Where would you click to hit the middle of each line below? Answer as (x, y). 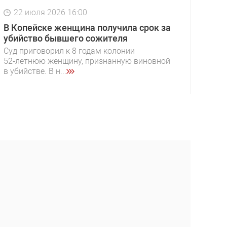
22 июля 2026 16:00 (50, 13)
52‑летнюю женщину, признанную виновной (87, 61)
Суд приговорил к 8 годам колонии (69, 51)
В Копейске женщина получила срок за (87, 28)
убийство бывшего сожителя (66, 39)
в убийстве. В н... (35, 71)
